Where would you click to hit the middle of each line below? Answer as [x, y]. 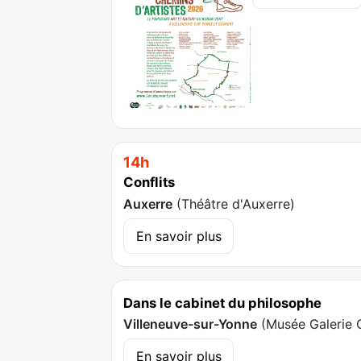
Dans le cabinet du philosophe [223, 303]
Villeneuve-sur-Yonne [191, 324]
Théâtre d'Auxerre [236, 203]
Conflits [149, 183]
